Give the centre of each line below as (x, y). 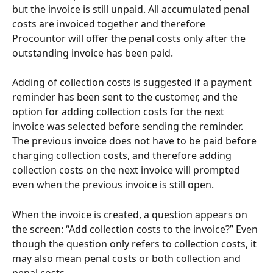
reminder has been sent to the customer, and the (126, 97)
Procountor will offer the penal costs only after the (130, 38)
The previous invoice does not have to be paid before (136, 141)
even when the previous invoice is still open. (113, 185)
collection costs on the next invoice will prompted (127, 170)
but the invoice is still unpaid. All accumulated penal (132, 9)
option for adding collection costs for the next (119, 112)
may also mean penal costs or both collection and (128, 258)
